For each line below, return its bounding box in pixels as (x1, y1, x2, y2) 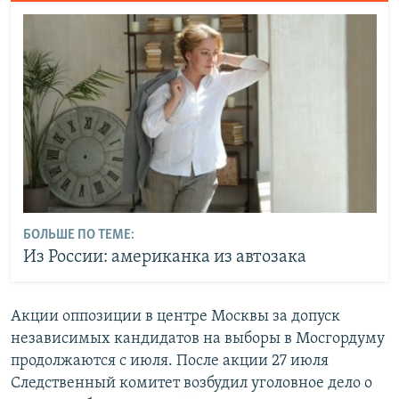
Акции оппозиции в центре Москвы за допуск (11, 307, 340, 325)
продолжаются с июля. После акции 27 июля (11, 352, 329, 370)
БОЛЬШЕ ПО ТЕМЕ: (22, 228, 134, 243)
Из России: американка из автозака (22, 248, 306, 267)
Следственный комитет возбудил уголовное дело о (11, 374, 372, 392)
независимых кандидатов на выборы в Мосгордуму (11, 330, 385, 347)
